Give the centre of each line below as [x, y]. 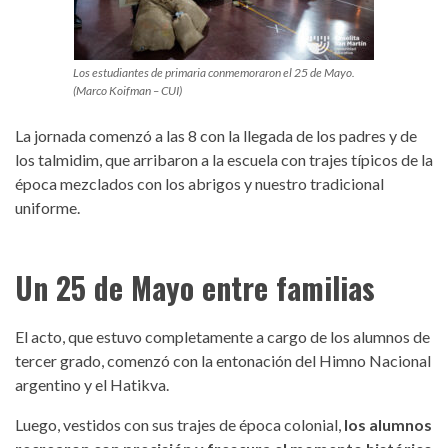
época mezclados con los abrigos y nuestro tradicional [199, 183]
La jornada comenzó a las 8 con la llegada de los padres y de [216, 135]
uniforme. [47, 207]
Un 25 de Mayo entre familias [195, 287]
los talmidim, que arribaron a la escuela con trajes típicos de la [224, 159]
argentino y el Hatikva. [93, 384]
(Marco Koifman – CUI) [127, 90]
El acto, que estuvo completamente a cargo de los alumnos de [222, 336]
